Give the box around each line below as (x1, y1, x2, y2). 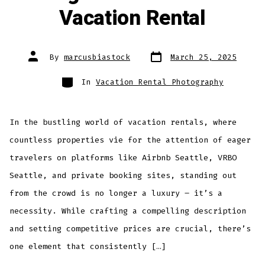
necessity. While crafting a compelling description (9, 206, 247, 216)
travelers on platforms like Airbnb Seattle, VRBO (9, 153, 237, 163)
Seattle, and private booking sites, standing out (9, 170, 237, 181)
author (28, 55, 56, 66)
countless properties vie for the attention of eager (9, 135, 251, 146)
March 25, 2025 (170, 51, 237, 62)
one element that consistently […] (9, 241, 166, 252)
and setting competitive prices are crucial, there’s (9, 224, 251, 234)
